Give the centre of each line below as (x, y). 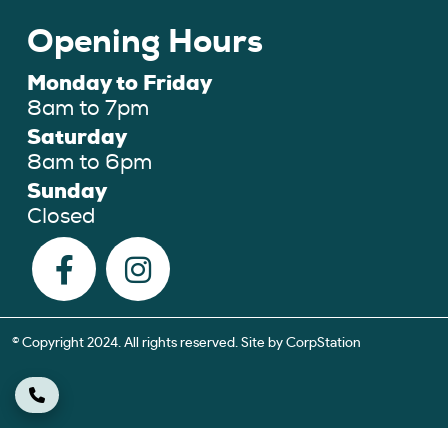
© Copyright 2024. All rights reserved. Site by (149, 342)
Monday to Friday (119, 82)
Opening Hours (145, 41)
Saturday (77, 136)
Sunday (67, 190)
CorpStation (323, 342)
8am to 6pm (89, 162)
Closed (61, 216)
